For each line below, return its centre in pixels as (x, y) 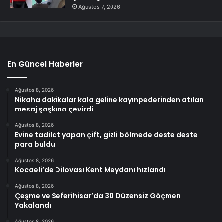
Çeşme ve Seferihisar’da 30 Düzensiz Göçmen (98, 196)
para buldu (35, 144)
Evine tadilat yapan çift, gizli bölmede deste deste (106, 135)
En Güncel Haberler (45, 64)
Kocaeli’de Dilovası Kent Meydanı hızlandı (90, 170)
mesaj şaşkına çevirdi (54, 109)
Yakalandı (33, 205)
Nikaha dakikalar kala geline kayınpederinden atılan (109, 100)
